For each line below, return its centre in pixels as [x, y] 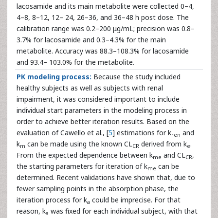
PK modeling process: [54, 77]
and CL [173, 155]
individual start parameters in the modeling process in [102, 110]
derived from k [163, 144]
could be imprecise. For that [135, 200]
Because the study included [136, 77]
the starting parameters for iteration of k [82, 166]
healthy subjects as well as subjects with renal [90, 88]
